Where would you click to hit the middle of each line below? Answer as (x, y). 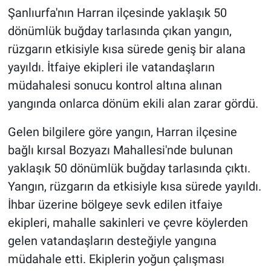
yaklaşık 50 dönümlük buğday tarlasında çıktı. (129, 168)
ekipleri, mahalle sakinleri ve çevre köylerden (128, 223)
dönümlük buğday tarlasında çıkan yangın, (119, 31)
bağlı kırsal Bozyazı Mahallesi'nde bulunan (120, 150)
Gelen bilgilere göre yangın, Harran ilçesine (122, 132)
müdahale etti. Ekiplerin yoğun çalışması (116, 259)
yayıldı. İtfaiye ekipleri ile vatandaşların (111, 67)
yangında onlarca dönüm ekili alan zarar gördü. (133, 104)
